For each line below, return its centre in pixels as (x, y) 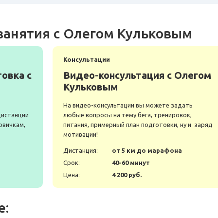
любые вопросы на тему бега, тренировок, (127, 115)
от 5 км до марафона (147, 151)
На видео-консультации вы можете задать (128, 105)
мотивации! (81, 135)
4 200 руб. (127, 175)
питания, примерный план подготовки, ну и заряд (138, 125)
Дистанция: (81, 151)
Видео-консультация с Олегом (137, 75)
